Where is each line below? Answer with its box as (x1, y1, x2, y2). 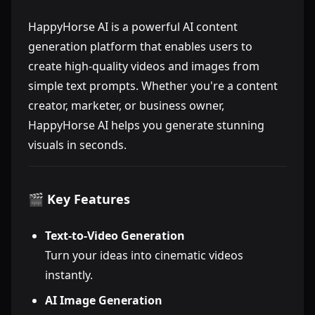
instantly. (45, 267, 93, 283)
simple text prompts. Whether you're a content (28, 78, 278, 94)
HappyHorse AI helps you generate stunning (28, 117, 264, 133)
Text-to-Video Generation (45, 228, 185, 243)
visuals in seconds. (28, 137, 127, 153)
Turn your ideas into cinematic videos (45, 247, 243, 263)
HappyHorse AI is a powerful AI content (28, 19, 238, 34)
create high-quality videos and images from (28, 58, 259, 74)
